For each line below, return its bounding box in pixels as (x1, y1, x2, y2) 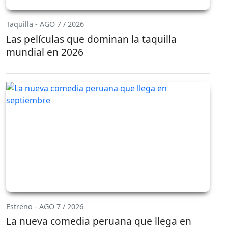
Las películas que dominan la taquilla (6, 32, 177, 46)
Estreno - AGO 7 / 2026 (6, 202, 83, 212)
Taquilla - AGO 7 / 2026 (6, 19, 84, 29)
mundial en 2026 (6, 45, 83, 59)
